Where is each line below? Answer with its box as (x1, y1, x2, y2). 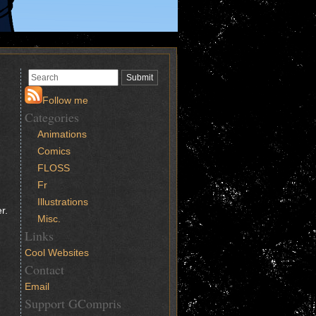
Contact (25, 261, 64, 278)
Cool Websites (25, 247, 89, 258)
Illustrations (37, 196, 89, 207)
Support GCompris (25, 295, 121, 312)
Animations (37, 128, 87, 140)
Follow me (42, 95, 88, 106)
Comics (37, 145, 71, 157)
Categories (25, 109, 79, 126)
